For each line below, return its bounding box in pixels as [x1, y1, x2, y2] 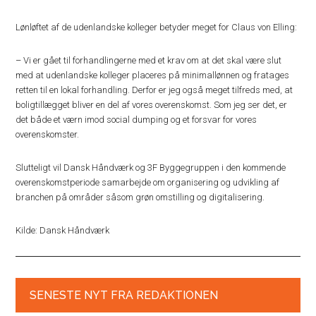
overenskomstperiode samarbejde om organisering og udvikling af [16, 176, 280, 188]
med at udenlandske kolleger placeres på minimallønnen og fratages [16, 69, 290, 80]
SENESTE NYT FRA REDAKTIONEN [30, 288, 219, 302]
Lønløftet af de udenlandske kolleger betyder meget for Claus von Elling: [16, 21, 298, 32]
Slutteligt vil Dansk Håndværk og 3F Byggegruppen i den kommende [16, 162, 286, 173]
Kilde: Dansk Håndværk [16, 224, 110, 236]
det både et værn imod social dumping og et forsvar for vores [16, 114, 257, 125]
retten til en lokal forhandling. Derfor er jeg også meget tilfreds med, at [16, 84, 293, 95]
